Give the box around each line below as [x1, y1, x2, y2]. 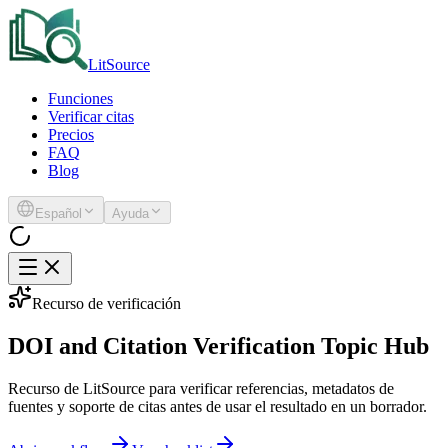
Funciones [48, 90, 113, 107]
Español [35, 206, 82, 221]
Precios [48, 126, 94, 143]
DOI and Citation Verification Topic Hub [8, 332, 429, 359]
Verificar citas [48, 108, 134, 125]
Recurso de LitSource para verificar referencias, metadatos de [8, 379, 394, 397]
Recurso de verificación [32, 295, 181, 312]
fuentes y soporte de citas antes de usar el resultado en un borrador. [8, 397, 427, 415]
